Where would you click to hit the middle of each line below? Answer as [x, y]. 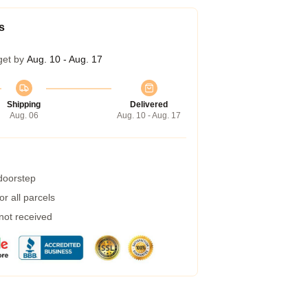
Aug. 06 [24, 115]
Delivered [149, 104]
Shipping [24, 104]
